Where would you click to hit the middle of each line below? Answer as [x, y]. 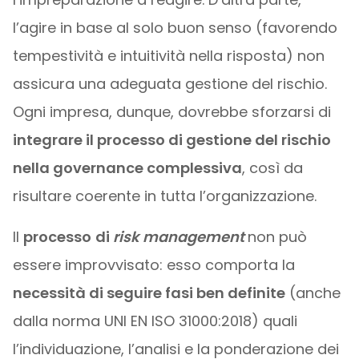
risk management [180, 237]
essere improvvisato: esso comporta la [153, 265]
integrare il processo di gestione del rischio [171, 140]
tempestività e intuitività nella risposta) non [168, 56]
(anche [313, 293]
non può [277, 237]
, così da [272, 168]
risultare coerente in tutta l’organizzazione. [164, 196]
